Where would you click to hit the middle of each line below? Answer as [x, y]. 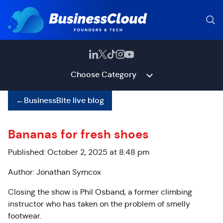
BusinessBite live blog [64, 100]
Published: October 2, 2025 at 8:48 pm [79, 152]
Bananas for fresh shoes [78, 134]
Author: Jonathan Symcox [55, 172]
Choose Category [103, 74]
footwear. [26, 216]
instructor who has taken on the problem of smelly [99, 204]
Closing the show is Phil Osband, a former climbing [100, 192]
